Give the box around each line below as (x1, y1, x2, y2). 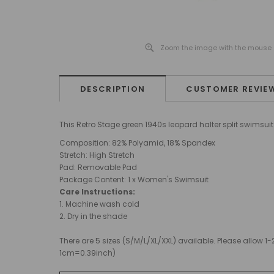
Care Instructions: (59, 187, 135, 197)
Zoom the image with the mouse (160, 43, 272, 53)
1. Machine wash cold (59, 199, 139, 209)
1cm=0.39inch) (59, 248, 116, 258)
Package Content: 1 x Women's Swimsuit (59, 174, 209, 185)
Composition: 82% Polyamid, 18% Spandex (59, 138, 215, 148)
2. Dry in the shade (59, 211, 127, 221)
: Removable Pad (74, 162, 137, 172)
